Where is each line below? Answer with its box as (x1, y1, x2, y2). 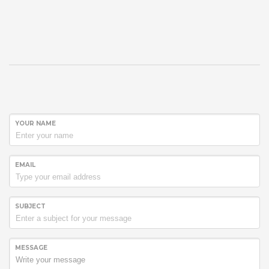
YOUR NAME (15, 119, 56, 127)
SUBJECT (15, 202, 46, 210)
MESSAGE (15, 244, 47, 252)
